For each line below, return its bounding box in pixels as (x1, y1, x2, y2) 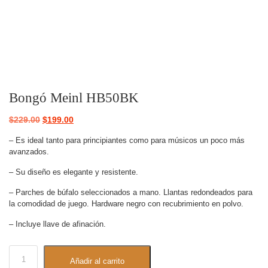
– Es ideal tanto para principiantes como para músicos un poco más (9, 135, 245, 145)
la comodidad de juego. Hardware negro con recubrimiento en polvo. (9, 199, 243, 208)
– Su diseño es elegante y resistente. (9, 167, 138, 176)
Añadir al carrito (70, 256, 124, 266)
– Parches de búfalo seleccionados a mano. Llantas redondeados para (9, 187, 252, 197)
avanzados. (9, 147, 49, 156)
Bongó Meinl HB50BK (9, 89, 139, 105)
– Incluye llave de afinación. (9, 219, 106, 229)
